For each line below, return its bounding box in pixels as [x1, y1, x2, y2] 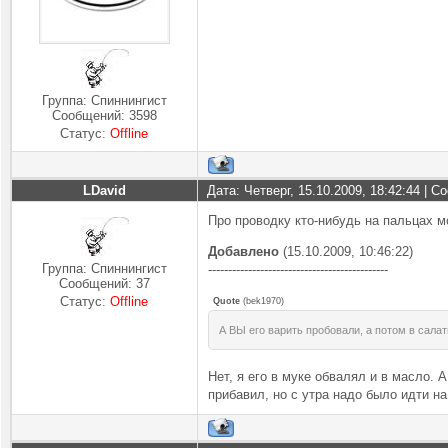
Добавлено [208, 244, 279, 259]
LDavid [83, 183, 126, 198]
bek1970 [246, 296, 281, 306]
